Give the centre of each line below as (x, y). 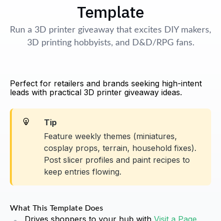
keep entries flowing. (83, 172)
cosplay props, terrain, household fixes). (120, 148)
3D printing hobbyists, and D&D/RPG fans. (110, 43)
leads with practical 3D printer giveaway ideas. (96, 92)
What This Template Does (57, 208)
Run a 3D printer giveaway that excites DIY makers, (110, 30)
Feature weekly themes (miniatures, (110, 136)
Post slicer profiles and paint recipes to (117, 160)
